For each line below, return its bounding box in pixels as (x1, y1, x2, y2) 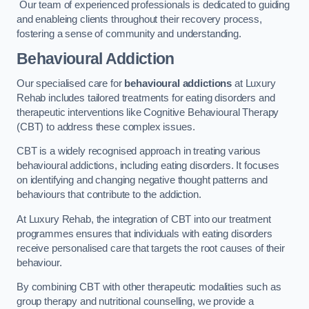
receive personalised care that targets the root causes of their (17, 242, 285, 254)
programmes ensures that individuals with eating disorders (17, 228, 272, 239)
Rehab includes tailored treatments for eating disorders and (17, 92, 275, 103)
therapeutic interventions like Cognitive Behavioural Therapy (17, 106, 279, 118)
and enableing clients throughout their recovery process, (17, 13, 262, 25)
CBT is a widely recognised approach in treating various (17, 146, 261, 157)
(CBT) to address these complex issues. (17, 121, 195, 132)
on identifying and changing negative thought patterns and (17, 175, 268, 186)
